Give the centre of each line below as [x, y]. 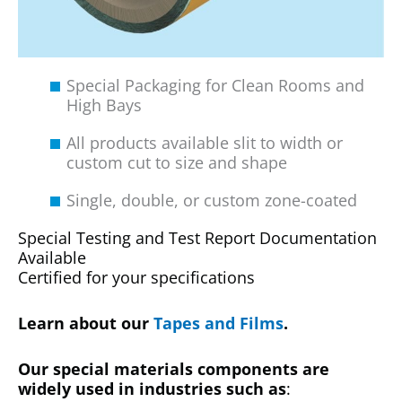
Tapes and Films [218, 323]
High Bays [104, 105]
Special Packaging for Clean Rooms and [215, 86]
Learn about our [86, 323]
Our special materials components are [174, 368]
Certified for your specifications [136, 278]
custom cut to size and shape [177, 163]
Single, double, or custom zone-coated [212, 201]
